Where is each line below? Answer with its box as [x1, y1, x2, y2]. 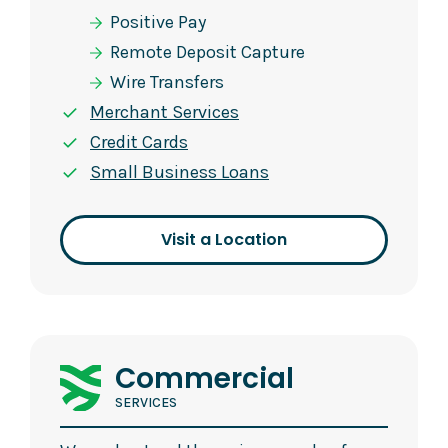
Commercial [115, 359, 294, 398]
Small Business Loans [90, 161, 269, 183]
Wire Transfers [110, 71, 224, 93]
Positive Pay [110, 11, 206, 33]
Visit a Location [161, 228, 287, 251]
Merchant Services [90, 101, 239, 123]
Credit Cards [90, 131, 188, 153]
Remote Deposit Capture [110, 41, 305, 63]
